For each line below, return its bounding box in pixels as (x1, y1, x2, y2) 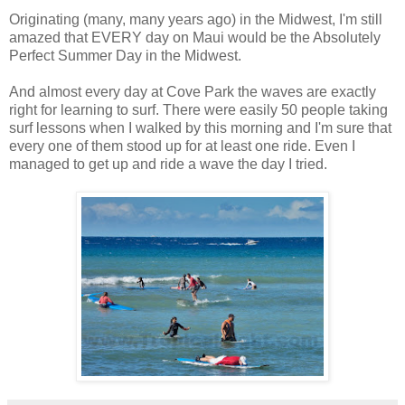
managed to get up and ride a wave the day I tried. (9, 155, 327, 172)
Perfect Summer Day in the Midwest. (9, 47, 241, 63)
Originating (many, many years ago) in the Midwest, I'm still (9, 11, 382, 27)
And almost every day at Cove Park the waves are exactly (9, 83, 376, 99)
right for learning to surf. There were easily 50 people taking (9, 101, 388, 118)
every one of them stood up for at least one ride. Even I (9, 137, 355, 154)
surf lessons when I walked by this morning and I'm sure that (9, 119, 391, 136)
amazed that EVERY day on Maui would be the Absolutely (9, 29, 381, 45)
